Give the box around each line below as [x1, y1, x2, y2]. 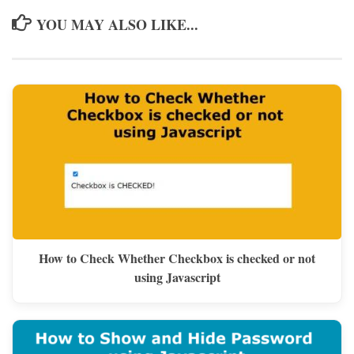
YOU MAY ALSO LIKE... [36, 13, 198, 35]
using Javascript [134, 267, 220, 286]
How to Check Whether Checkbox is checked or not [39, 248, 315, 267]
